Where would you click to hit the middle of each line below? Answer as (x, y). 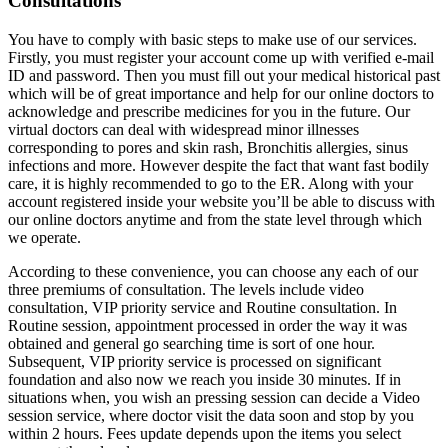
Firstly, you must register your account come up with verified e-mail (221, 58)
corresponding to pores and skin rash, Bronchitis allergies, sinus (208, 148)
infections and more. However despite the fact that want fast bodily (218, 166)
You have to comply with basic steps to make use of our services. (212, 40)
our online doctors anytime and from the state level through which (215, 220)
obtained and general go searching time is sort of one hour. (191, 344)
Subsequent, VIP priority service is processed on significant (194, 362)
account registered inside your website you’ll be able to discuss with (221, 202)
